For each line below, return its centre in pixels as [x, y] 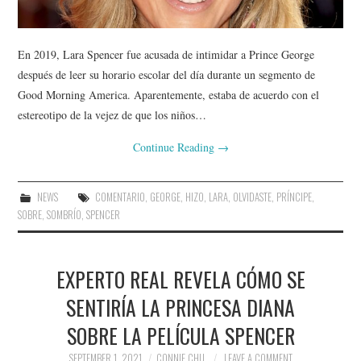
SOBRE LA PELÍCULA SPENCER [180, 335]
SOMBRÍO [64, 214]
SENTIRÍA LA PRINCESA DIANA [180, 307]
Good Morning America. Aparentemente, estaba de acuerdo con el [169, 94]
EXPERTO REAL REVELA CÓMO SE [180, 278]
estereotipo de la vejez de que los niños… [112, 114]
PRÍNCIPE [294, 197]
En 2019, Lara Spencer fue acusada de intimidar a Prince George [166, 54]
